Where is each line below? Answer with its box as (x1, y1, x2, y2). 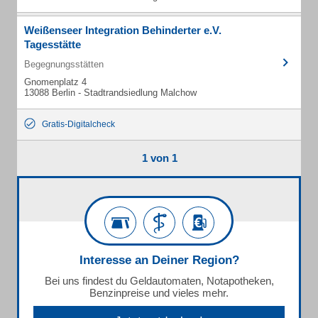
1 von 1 (141, 152, 177, 164)
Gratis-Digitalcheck (42, 119, 115, 129)
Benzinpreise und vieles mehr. (89, 287, 229, 299)
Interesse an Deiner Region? (79, 253, 239, 267)
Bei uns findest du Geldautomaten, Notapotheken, (44, 275, 274, 287)
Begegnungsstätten (24, 59, 104, 70)
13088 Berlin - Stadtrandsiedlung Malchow (24, 87, 197, 98)
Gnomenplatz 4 (24, 77, 87, 87)
